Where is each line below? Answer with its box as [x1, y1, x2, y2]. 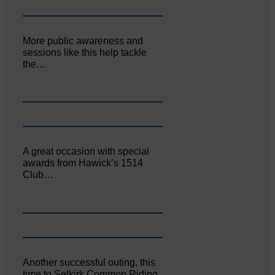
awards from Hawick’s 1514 [23, 158, 144, 169]
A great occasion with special [23, 146, 150, 157]
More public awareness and [23, 35, 144, 46]
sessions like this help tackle [23, 47, 147, 58]
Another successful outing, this [23, 257, 156, 268]
